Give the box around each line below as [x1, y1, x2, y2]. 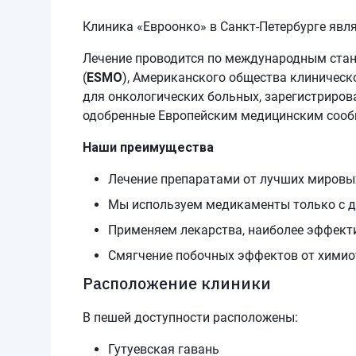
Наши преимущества [83, 140, 214, 155]
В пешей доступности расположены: [83, 310, 298, 325]
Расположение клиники [83, 273, 271, 294]
